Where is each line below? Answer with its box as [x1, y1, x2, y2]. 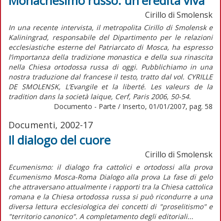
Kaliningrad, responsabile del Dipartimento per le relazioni [8, 32, 213, 42]
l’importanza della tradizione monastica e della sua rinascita [8, 52, 213, 62]
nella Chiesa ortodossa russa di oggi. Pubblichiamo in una [8, 62, 213, 72]
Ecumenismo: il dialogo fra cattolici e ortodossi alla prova [8, 162, 213, 172]
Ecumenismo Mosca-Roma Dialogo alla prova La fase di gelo [8, 172, 213, 182]
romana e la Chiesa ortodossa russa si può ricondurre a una [8, 191, 213, 201]
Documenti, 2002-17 [8, 118, 93, 131]
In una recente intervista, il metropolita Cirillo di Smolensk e [8, 22, 213, 32]
